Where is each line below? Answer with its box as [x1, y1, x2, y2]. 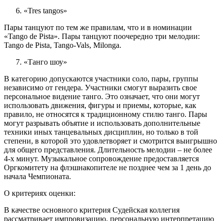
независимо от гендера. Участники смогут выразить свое [4, 83, 197, 92]
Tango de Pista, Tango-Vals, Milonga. [4, 41, 121, 50]
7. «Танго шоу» [4, 58, 67, 67]
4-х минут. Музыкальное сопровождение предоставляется [4, 154, 199, 163]
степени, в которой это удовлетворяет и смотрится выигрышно [4, 137, 217, 146]
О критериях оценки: [4, 189, 75, 198]
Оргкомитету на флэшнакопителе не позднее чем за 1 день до [4, 163, 211, 172]
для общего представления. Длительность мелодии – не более [4, 146, 212, 154]
